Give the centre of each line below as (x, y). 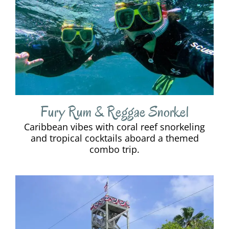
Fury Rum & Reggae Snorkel (114, 112)
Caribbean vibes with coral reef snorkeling (114, 127)
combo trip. (114, 150)
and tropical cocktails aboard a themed (114, 138)
